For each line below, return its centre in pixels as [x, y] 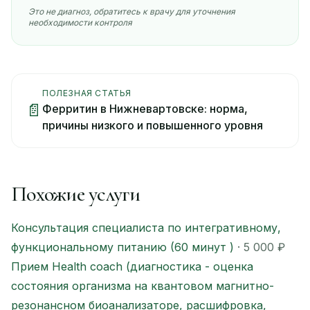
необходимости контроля [80, 22]
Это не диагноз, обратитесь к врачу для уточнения [132, 11]
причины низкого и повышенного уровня [153, 125]
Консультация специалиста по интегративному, [146, 227]
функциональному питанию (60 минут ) [122, 247]
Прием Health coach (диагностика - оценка [132, 266]
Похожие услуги [76, 194]
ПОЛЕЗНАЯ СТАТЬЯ [87, 93]
